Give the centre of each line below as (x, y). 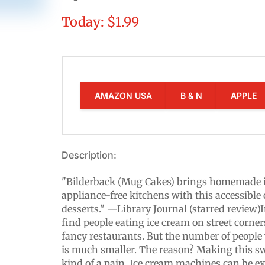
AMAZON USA (124, 95)
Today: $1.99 (101, 22)
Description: (89, 155)
